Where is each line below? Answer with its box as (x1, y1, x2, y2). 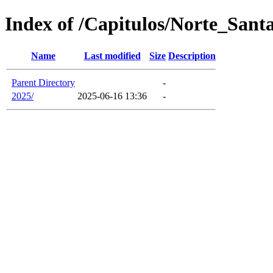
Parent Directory (12, 77, 75, 88)
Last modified (83, 50, 141, 61)
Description (168, 50, 216, 61)
